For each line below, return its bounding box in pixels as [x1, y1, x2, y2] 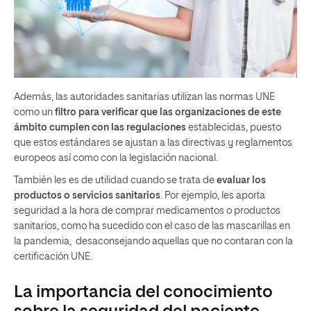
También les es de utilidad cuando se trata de [14, 175, 217, 185]
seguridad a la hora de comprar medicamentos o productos [14, 205, 280, 216]
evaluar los [217, 175, 266, 185]
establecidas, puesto [188, 122, 281, 133]
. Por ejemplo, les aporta [160, 190, 265, 201]
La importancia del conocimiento [14, 283, 273, 301]
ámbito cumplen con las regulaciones [14, 122, 188, 133]
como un [14, 107, 55, 117]
